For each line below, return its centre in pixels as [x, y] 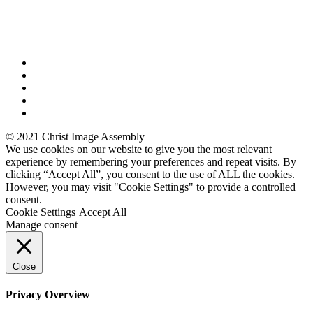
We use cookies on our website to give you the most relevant [139, 149]
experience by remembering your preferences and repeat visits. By [151, 161]
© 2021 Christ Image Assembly [75, 136]
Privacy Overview [48, 294]
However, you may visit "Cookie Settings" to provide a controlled [151, 187]
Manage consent [42, 224]
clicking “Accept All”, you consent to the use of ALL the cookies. [150, 174]
